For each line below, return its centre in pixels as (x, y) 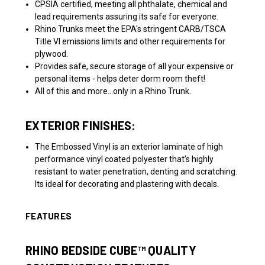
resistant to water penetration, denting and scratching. (137, 171)
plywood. (52, 54)
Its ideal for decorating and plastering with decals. (127, 184)
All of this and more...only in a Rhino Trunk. (113, 91)
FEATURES (49, 216)
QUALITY (171, 250)
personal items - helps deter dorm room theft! (120, 78)
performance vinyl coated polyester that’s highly (125, 159)
